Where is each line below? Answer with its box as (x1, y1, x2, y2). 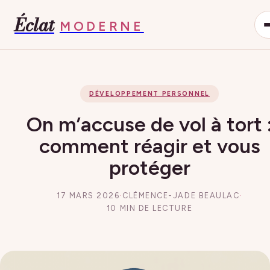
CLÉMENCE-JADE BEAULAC (122, 191, 240, 200)
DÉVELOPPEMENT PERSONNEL (89, 90, 210, 98)
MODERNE (59, 18, 144, 34)
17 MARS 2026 (57, 191, 120, 200)
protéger (108, 155, 190, 180)
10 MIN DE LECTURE (106, 204, 193, 213)
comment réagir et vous (39, 134, 260, 158)
